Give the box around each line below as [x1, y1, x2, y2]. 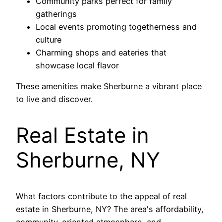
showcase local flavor [36, 60, 119, 71]
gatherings [36, 9, 77, 19]
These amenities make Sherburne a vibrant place [16, 81, 202, 92]
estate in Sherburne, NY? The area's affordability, [16, 204, 204, 215]
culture [36, 35, 61, 45]
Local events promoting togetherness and [36, 22, 197, 32]
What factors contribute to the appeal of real [16, 191, 187, 202]
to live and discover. [16, 94, 93, 105]
